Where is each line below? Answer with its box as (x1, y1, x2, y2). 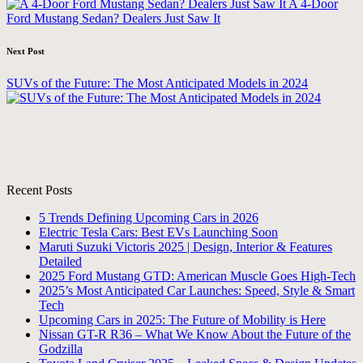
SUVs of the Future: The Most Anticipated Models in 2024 (6, 76, 308, 91)
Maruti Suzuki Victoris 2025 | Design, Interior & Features (39, 240, 332, 254)
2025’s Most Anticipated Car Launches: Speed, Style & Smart (39, 284, 355, 298)
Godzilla (39, 342, 83, 357)
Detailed (39, 254, 82, 269)
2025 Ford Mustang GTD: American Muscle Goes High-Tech (39, 269, 356, 284)
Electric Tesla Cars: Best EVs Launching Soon (39, 225, 278, 240)
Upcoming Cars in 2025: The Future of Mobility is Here (39, 313, 326, 327)
